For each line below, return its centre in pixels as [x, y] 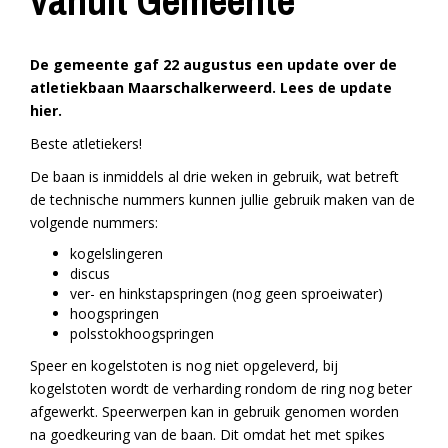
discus [90, 274]
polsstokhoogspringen [142, 334]
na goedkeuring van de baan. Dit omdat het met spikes [207, 435]
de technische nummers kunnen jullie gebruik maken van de [222, 200]
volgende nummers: [94, 223]
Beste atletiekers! [86, 144]
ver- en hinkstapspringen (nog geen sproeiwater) [226, 294]
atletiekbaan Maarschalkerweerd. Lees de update [211, 88]
